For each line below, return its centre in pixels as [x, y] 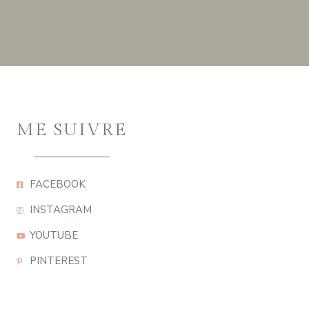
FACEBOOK [57, 184]
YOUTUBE [53, 235]
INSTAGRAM [60, 209]
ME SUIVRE [72, 130]
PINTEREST [58, 260]
